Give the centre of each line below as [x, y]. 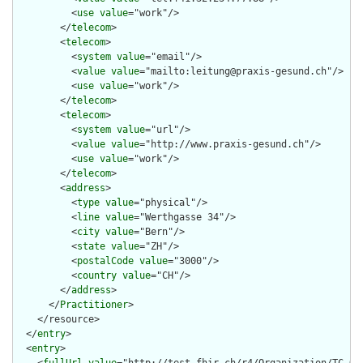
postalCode [105, 261]
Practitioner [94, 305]
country [97, 276]
